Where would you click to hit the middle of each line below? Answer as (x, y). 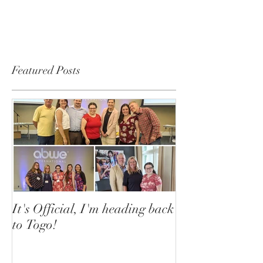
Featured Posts (46, 70)
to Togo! (35, 224)
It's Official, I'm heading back (93, 208)
